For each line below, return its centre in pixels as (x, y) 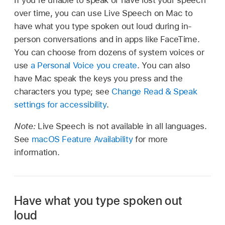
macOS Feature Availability (82, 139)
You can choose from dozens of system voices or (109, 52)
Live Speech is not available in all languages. (122, 126)
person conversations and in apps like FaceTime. (107, 39)
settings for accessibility (60, 104)
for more (150, 139)
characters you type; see (63, 91)
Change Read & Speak (154, 91)
